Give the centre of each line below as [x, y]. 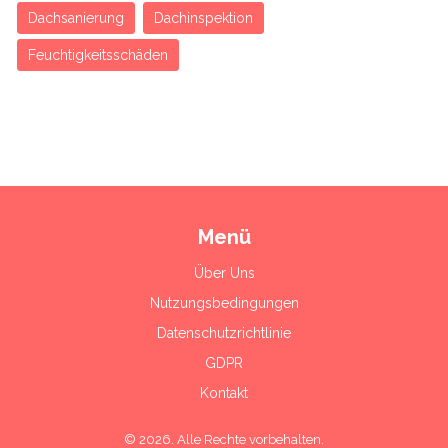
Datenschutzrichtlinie [224, 333]
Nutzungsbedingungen [224, 303]
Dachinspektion [203, 18]
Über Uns [224, 273]
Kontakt [224, 393]
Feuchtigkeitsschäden [98, 55]
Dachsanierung [76, 18]
